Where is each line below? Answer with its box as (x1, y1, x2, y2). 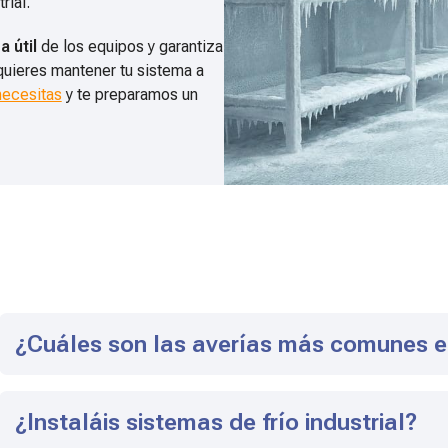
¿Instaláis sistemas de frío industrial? (15, 408, 418, 437)
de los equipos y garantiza (36, 37, 223, 57)
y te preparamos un (61, 85, 198, 105)
